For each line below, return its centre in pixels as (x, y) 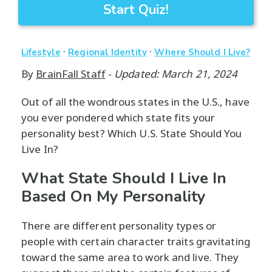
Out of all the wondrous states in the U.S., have (135, 102)
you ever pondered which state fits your (118, 117)
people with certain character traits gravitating (136, 241)
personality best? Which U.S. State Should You (132, 133)
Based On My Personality (114, 196)
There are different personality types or (119, 226)
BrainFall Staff (71, 74)
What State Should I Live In (124, 178)
